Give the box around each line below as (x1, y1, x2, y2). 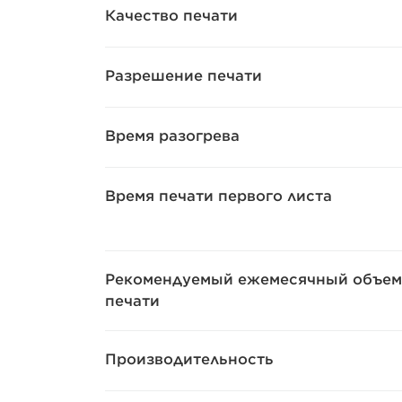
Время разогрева (105, 127, 240, 144)
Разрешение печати (105, 66, 262, 84)
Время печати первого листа (105, 187, 332, 205)
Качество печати (105, 6, 238, 24)
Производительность (105, 350, 274, 368)
